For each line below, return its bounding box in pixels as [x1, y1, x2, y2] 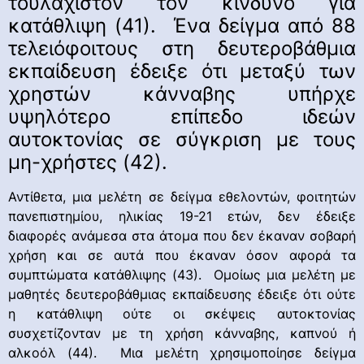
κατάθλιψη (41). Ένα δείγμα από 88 [8, 13, 356, 37]
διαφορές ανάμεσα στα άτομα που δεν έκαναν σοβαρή [8, 227, 356, 244]
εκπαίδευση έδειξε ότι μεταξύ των [8, 58, 356, 83]
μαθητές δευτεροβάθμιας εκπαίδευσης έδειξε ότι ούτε [8, 285, 356, 302]
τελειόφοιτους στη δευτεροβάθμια [8, 36, 356, 60]
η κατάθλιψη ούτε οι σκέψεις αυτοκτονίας [8, 305, 356, 322]
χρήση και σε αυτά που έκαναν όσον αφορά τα [8, 246, 356, 263]
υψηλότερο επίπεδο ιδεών [8, 104, 356, 128]
